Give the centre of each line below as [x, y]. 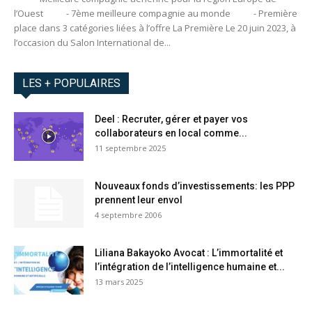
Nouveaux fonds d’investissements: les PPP [195, 186]
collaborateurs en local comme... [171, 133]
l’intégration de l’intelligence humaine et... [190, 267]
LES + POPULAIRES [71, 84]
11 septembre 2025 [130, 148]
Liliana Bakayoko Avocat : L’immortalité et [189, 253]
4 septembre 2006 [128, 215]
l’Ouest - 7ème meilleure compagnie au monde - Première [156, 14]
